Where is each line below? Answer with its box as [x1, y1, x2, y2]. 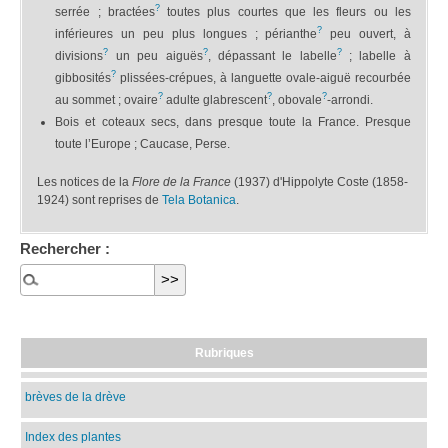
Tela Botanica [162, 193, 237, 208]
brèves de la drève [25, 390, 126, 404]
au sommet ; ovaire [55, 92, 159, 107]
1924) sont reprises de [37, 193, 163, 208]
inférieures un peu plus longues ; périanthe [55, 26, 318, 41]
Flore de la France [132, 175, 232, 190]
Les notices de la [37, 175, 133, 190]
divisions [55, 48, 104, 63]
